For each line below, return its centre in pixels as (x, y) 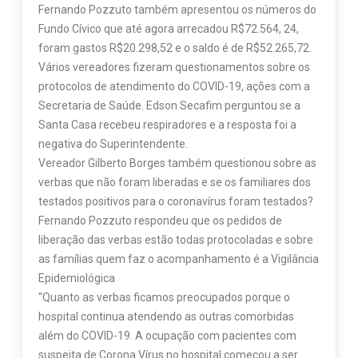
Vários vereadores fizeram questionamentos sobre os (174, 68)
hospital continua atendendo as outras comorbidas (166, 317)
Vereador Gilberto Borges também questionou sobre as (177, 163)
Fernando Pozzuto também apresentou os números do (177, 10)
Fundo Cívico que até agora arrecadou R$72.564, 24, (168, 29)
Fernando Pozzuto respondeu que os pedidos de (160, 221)
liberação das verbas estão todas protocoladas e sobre (175, 240)
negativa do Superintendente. (113, 144)
